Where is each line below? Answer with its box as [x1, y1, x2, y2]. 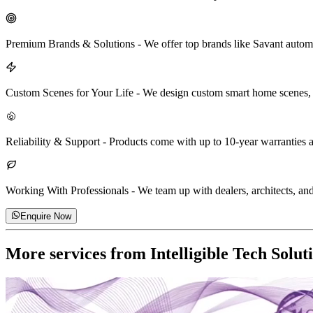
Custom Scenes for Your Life [6, 86, 133, 99]
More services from [6, 244, 150, 263]
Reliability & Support [6, 135, 100, 147]
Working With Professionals [6, 184, 129, 196]
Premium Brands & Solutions [6, 37, 135, 50]
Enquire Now [20, 211, 72, 222]
